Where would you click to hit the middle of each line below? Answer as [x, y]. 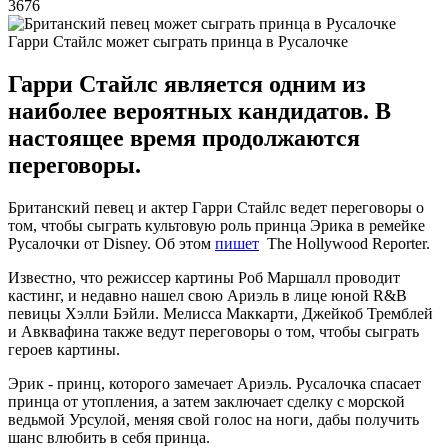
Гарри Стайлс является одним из [187, 83]
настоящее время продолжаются [184, 137]
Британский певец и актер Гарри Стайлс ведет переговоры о [216, 207]
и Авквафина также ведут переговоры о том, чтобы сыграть [213, 331]
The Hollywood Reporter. [344, 243]
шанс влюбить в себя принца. [111, 437]
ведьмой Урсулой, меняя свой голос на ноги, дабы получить [213, 419]
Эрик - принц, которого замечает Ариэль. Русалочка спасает [214, 383]
